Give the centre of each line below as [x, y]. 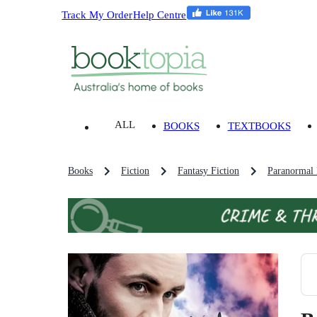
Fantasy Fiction [208, 171]
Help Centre [160, 14]
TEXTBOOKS [259, 126]
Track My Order [97, 14]
